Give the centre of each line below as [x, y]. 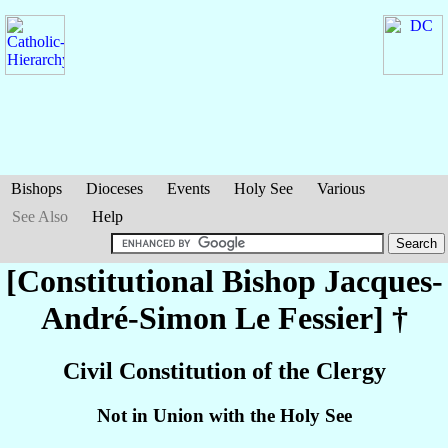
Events [188, 188]
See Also [40, 216]
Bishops [36, 188]
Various [341, 188]
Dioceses [114, 188]
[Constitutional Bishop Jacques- [224, 281]
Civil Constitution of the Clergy [224, 371]
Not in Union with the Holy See [224, 416]
